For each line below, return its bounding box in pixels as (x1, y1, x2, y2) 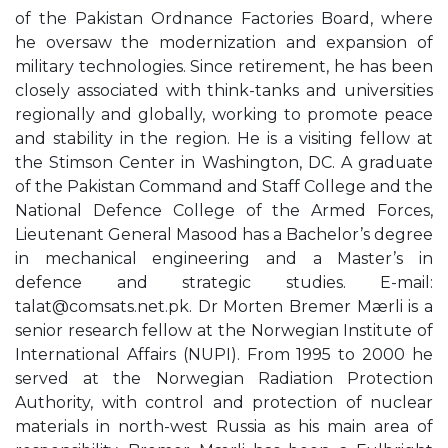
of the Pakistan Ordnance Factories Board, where (15, 9, 433, 28)
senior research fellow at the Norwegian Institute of (15, 321, 433, 340)
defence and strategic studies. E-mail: (15, 273, 433, 292)
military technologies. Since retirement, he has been (15, 57, 433, 76)
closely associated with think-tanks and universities (15, 81, 433, 100)
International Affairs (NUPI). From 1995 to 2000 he (15, 345, 433, 364)
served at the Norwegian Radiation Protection (15, 369, 433, 388)
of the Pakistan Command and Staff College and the (15, 177, 433, 196)
